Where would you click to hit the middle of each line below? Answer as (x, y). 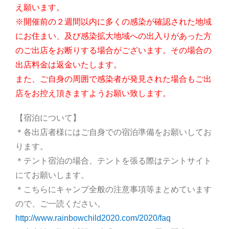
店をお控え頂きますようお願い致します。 (93, 94)
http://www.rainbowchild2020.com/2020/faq (93, 218)
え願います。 (40, 8)
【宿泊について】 (48, 118)
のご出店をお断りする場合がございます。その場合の (113, 51)
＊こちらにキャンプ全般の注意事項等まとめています (113, 190)
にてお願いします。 (52, 175)
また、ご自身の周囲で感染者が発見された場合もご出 (113, 79)
